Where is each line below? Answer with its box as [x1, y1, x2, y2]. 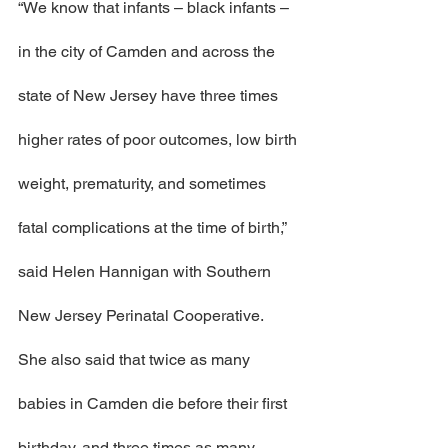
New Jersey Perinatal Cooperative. [18, 306, 264, 325]
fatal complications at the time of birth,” [18, 218, 290, 237]
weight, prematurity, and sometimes [18, 174, 270, 193]
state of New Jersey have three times [18, 86, 282, 105]
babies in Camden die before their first [18, 394, 291, 413]
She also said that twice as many [18, 350, 254, 369]
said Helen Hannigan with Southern [18, 262, 275, 281]
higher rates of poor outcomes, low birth [18, 130, 301, 149]
